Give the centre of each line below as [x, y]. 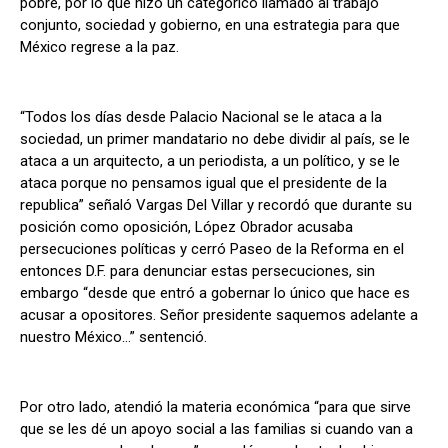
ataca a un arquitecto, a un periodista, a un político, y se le [210, 161]
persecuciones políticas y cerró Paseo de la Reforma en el [212, 249]
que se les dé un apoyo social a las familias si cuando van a [216, 429]
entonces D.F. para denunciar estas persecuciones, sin [197, 271]
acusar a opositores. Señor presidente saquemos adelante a [219, 315]
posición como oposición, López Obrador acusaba [186, 227]
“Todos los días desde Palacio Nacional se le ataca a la [201, 117]
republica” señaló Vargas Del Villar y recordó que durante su [216, 205]
